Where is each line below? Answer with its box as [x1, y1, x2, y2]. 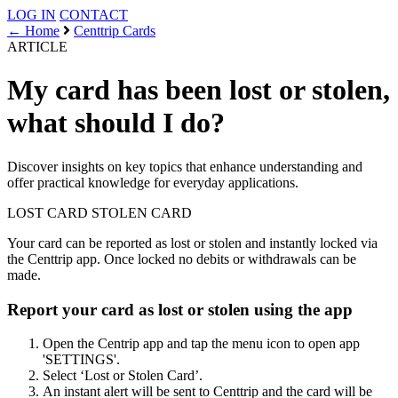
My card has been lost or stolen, [7, 74, 390, 107]
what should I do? [7, 107, 225, 139]
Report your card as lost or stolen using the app [7, 299, 353, 319]
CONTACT [60, 7, 128, 22]
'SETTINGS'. [43, 352, 120, 368]
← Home [7, 23, 60, 38]
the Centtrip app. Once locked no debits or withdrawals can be [7, 251, 356, 267]
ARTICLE [7, 39, 68, 54]
